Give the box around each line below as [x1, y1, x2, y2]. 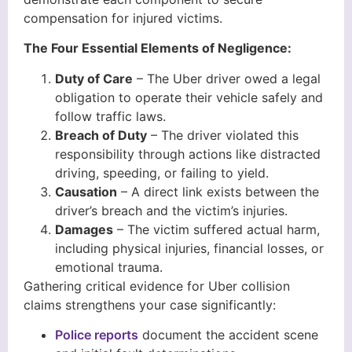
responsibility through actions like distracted [55, 145, 321, 162]
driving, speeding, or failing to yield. [55, 164, 269, 181]
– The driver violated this [147, 126, 299, 143]
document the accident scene [138, 327, 318, 343]
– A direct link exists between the [117, 183, 319, 200]
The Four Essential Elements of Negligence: [24, 40, 291, 57]
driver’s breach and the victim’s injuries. [55, 202, 288, 218]
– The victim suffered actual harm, [113, 221, 320, 237]
